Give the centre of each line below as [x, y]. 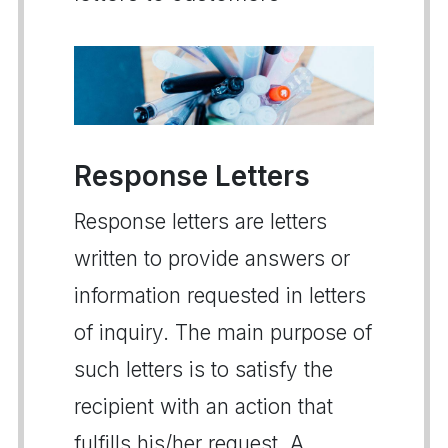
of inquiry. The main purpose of [223, 332]
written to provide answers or [212, 258]
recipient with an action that [203, 406]
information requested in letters [220, 295]
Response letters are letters [200, 221]
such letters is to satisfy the [203, 369]
